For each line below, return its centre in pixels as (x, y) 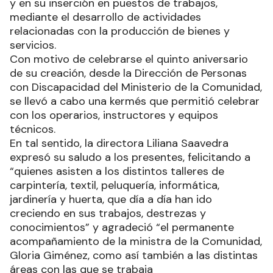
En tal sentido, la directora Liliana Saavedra (119, 144)
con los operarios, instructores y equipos (114, 115)
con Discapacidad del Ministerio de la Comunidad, (136, 87)
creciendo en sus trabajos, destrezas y (108, 214)
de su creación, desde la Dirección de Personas (128, 73)
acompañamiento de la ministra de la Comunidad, (136, 242)
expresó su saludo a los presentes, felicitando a (130, 158)
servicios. (34, 45)
